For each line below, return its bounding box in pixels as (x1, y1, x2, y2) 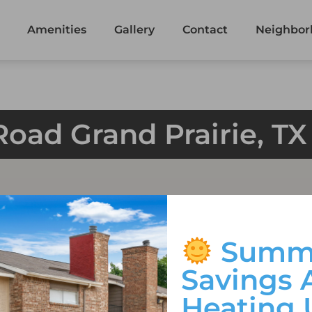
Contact (182, 23, 228, 36)
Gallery (114, 23, 155, 36)
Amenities (27, 23, 87, 36)
